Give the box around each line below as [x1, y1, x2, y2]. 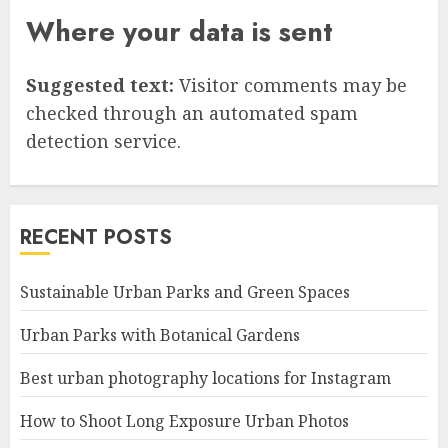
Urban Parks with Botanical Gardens [20, 324, 300, 347]
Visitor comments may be [179, 73, 407, 98]
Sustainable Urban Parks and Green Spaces [20, 281, 350, 304]
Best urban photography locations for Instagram [20, 367, 391, 390]
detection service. [26, 129, 181, 154]
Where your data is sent [26, 11, 333, 51]
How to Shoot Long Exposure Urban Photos [20, 410, 349, 433]
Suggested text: [26, 73, 179, 98]
